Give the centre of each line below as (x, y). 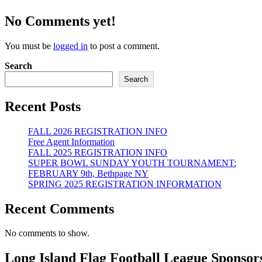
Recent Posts (43, 106)
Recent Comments (59, 208)
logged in (70, 46)
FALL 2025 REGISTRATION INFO (98, 152)
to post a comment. (124, 46)
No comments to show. (47, 233)
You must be (29, 46)
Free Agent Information (71, 142)
